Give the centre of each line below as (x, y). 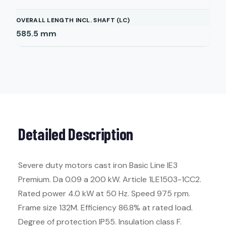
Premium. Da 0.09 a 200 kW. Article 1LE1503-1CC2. (110, 179)
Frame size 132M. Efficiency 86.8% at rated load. (105, 208)
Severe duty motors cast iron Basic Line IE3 (98, 165)
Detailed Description (76, 134)
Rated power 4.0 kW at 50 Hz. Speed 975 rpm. (104, 193)
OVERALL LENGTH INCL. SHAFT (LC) (73, 20)
